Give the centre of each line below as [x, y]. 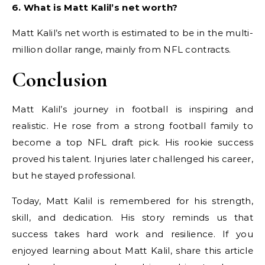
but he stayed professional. [74, 175]
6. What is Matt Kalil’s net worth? [95, 7]
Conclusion [60, 80]
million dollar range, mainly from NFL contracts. [122, 49]
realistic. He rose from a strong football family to [132, 126]
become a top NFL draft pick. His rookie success [132, 142]
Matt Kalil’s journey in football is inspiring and [132, 109]
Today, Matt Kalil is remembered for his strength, [132, 201]
